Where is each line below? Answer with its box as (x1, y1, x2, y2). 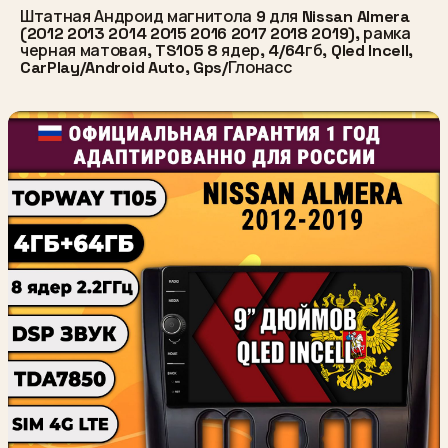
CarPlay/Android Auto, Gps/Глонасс (20, 56, 292, 78)
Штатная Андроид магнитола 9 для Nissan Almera (20, 5, 410, 27)
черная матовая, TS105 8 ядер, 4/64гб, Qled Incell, (20, 39, 413, 61)
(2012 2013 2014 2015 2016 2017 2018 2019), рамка (20, 22, 411, 44)
